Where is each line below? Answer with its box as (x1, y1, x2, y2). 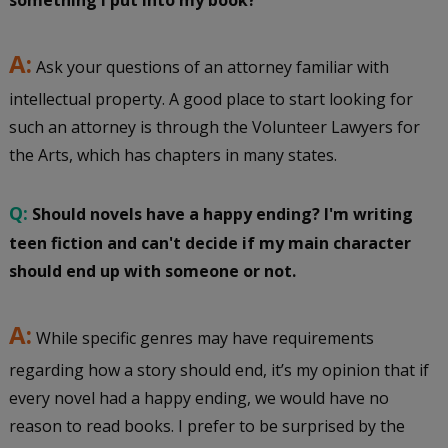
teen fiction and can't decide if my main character (8, 232, 411, 255)
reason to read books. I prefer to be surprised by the (8, 415, 405, 438)
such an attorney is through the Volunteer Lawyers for (8, 116, 420, 139)
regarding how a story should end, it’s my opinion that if (8, 359, 429, 382)
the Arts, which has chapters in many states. (8, 144, 341, 167)
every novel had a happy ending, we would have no (8, 387, 389, 410)
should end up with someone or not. (8, 260, 300, 283)
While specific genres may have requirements (31, 327, 374, 350)
